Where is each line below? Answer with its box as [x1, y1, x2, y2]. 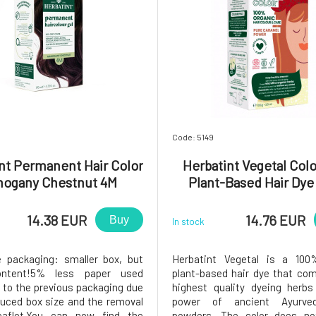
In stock [172, 216, 205, 228]
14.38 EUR [27, 211, 87, 229]
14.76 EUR [245, 211, 305, 229]
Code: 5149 [172, 132, 214, 142]
